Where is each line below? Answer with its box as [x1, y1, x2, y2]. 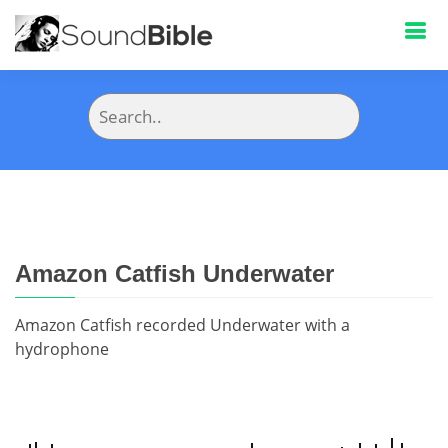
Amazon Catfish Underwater [15, 260, 334, 287]
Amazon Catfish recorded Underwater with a [15, 314, 350, 336]
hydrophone [15, 338, 109, 360]
